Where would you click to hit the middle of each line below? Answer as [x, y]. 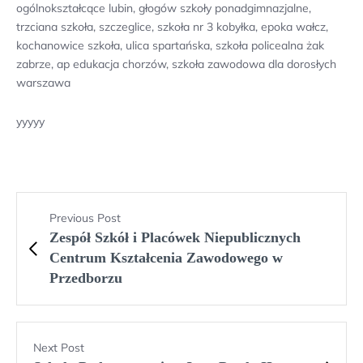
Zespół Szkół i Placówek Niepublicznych [175, 238]
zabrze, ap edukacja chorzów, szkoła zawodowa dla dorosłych [176, 64]
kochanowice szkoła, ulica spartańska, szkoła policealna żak [170, 46]
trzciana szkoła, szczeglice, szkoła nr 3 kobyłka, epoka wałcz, [172, 27]
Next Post [59, 348]
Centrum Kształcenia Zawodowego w [166, 258]
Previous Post [85, 218]
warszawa [43, 83]
